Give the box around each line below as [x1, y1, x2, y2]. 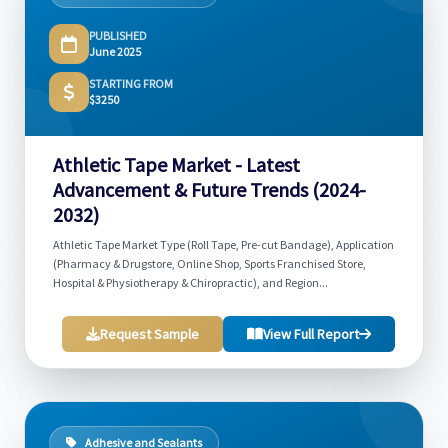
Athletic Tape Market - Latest [53, 152, 300, 177]
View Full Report [263, 325, 359, 343]
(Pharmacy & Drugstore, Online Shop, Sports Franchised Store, [53, 256, 366, 271]
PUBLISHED [89, 28, 147, 43]
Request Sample [100, 325, 199, 343]
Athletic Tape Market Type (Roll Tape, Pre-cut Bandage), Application [53, 237, 394, 252]
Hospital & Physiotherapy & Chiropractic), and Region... [53, 275, 328, 290]
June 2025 [89, 44, 141, 59]
